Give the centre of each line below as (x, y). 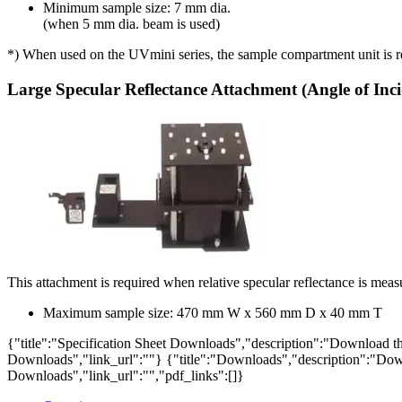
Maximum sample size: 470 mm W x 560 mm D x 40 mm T (213, 312)
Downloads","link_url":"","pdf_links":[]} (126, 375)
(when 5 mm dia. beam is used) (131, 24)
